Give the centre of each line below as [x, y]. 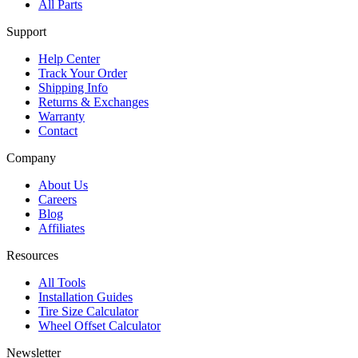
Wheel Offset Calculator [99, 326]
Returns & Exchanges [93, 102]
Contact [58, 131]
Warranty [62, 117]
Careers [58, 200]
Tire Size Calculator [88, 312]
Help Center [69, 59]
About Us [63, 185]
